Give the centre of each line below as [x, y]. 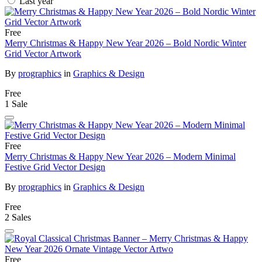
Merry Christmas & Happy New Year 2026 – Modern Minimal [120, 157]
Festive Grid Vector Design [55, 167]
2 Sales [18, 218]
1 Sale [16, 104]
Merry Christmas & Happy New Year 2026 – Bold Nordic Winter [125, 43]
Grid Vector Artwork [43, 54]
